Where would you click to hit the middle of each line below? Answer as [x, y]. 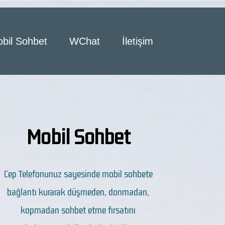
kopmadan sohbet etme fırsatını [78, 210]
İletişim [138, 41]
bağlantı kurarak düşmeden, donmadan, [78, 192]
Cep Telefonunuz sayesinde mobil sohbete [78, 174]
